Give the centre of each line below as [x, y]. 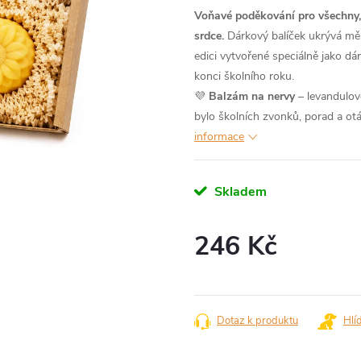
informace [219, 137]
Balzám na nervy [252, 96]
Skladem [239, 192]
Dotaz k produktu [257, 321]
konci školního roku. [244, 76]
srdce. [209, 36]
